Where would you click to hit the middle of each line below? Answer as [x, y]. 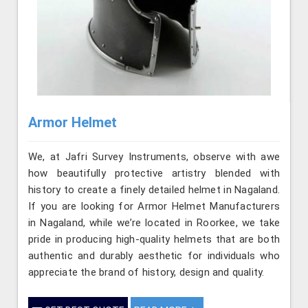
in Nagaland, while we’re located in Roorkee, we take [154, 223]
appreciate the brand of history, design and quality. [146, 273]
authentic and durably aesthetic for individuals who [154, 256]
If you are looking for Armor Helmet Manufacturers [154, 207]
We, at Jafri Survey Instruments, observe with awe [154, 157]
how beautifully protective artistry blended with [154, 174]
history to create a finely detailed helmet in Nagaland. [154, 190]
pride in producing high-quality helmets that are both [154, 240]
